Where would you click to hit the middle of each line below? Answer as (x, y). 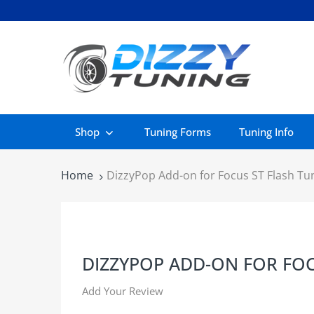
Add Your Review (123, 291)
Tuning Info (266, 131)
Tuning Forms (178, 131)
